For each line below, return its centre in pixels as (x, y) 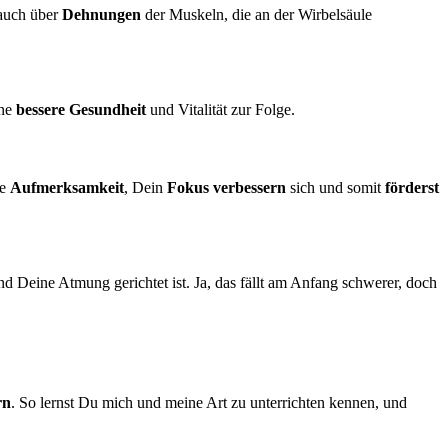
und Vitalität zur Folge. (220, 110)
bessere (40, 110)
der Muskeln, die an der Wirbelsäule (256, 14)
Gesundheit (107, 110)
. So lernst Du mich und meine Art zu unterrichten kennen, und (209, 403)
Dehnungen (101, 14)
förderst (412, 187)
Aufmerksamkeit (67, 187)
